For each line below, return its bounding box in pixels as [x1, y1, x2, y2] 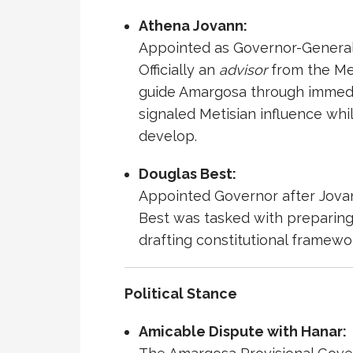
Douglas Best [138, 165, 232, 183]
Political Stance [124, 285, 237, 303]
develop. [138, 128, 197, 145]
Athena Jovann [138, 17, 243, 35]
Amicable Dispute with [138, 323, 301, 340]
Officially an [138, 61, 219, 79]
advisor [218, 61, 267, 79]
